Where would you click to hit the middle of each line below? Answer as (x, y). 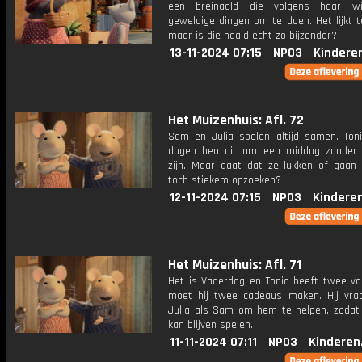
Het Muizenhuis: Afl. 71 (235, 265)
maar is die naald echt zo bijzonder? (253, 36)
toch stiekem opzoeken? (225, 180)
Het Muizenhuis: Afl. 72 (236, 120)
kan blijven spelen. (210, 325)
